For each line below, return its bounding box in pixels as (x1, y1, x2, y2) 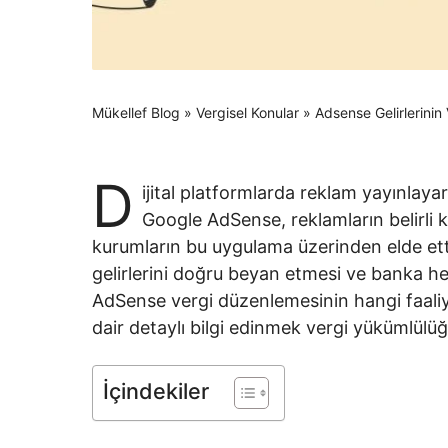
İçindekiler (103, 377, 209, 404)
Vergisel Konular (196, 103, 299, 121)
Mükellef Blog (92, 103, 180, 121)
